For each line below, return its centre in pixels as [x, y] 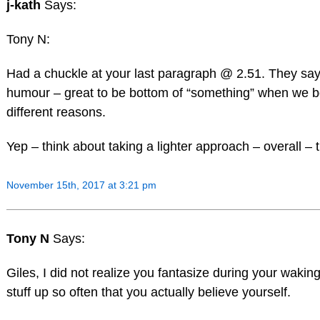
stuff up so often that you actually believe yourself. [148, 292]
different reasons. [56, 112]
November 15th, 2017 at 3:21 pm [81, 185]
